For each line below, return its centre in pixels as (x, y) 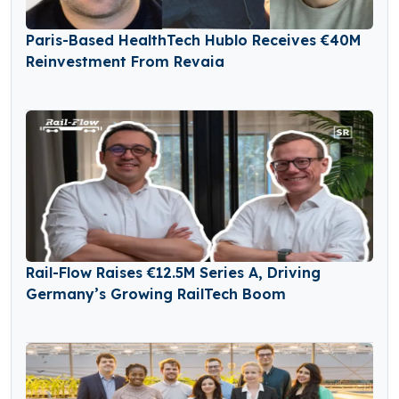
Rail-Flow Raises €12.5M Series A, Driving (173, 272)
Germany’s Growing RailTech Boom (156, 293)
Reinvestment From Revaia (125, 61)
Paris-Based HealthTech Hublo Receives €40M (193, 40)
